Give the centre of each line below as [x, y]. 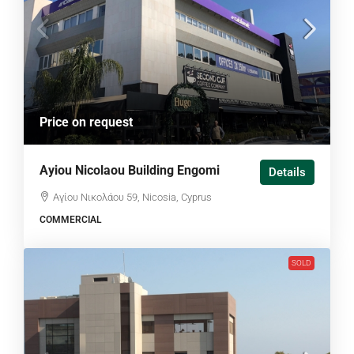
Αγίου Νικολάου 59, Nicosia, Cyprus [132, 197]
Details [287, 172]
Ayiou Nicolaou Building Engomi [130, 170]
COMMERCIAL [70, 219]
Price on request [86, 122]
